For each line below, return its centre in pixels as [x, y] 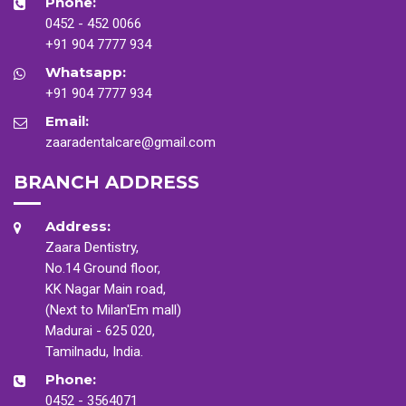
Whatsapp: [86, 72]
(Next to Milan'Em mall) [113, 310]
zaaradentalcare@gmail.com [130, 143]
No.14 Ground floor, [103, 269]
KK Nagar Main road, [106, 290]
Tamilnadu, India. [94, 352]
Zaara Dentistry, [92, 248]
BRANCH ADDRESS [106, 183]
